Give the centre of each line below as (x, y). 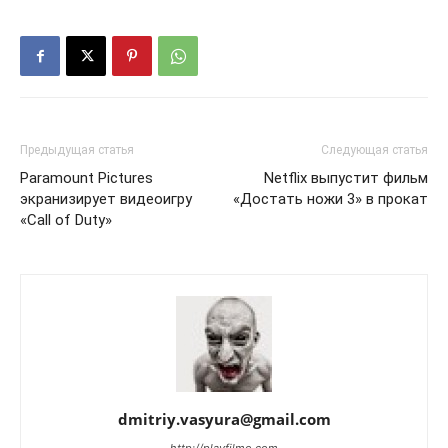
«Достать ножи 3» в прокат (330, 199)
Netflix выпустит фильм (346, 178)
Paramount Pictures (86, 178)
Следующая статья (374, 150)
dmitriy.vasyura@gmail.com (224, 419)
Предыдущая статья (77, 150)
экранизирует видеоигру (106, 199)
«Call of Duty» (66, 220)
